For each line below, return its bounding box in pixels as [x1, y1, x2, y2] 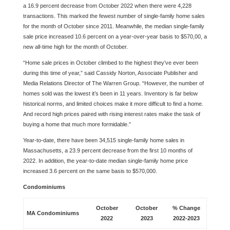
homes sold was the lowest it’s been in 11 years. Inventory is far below [23, 90, 198, 97]
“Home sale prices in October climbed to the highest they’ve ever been [23, 60, 198, 66]
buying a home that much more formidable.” [23, 121, 131, 127]
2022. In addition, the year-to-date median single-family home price [23, 158, 188, 164]
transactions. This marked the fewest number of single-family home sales [23, 13, 205, 19]
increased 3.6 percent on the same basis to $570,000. [23, 168, 157, 174]
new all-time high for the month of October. [23, 44, 128, 50]
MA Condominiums [27, 210, 80, 216]
